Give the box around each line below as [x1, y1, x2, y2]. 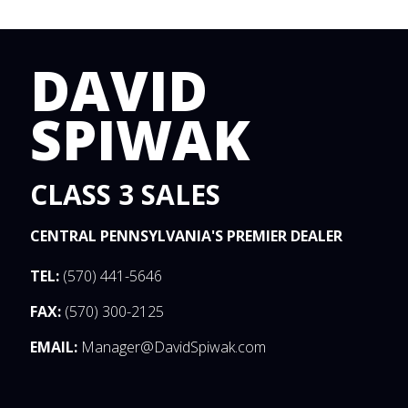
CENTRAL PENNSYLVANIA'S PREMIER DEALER [29, 225, 342, 246]
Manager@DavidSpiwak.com [80, 336, 266, 357]
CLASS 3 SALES [29, 175, 220, 213]
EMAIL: [29, 336, 77, 357]
